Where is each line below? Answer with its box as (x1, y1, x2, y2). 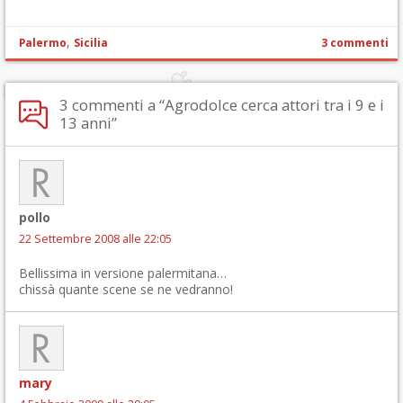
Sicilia (74, 34, 108, 50)
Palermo (19, 34, 67, 50)
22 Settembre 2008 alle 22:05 (19, 230, 172, 246)
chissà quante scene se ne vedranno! (19, 280, 233, 298)
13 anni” (59, 112, 117, 133)
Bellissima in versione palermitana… (19, 264, 227, 282)
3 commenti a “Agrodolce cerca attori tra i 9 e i (59, 94, 384, 115)
